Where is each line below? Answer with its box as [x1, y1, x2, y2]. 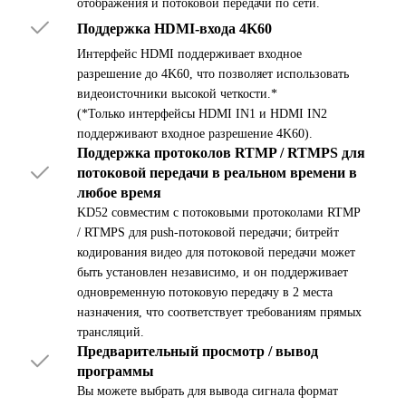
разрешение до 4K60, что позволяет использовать [76, 67, 349, 82]
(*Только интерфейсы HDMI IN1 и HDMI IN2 [76, 107, 327, 121]
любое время [76, 185, 161, 201]
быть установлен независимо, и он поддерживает [76, 266, 348, 280]
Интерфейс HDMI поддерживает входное [76, 47, 302, 62]
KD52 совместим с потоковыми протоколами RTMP [76, 206, 360, 220]
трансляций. [76, 325, 144, 340]
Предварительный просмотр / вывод [76, 343, 318, 360]
